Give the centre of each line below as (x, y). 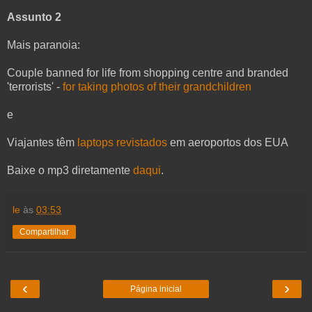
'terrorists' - (35, 86)
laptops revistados (122, 142)
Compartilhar (44, 232)
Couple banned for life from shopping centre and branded (148, 72)
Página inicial (156, 289)
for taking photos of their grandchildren (157, 86)
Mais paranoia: (44, 45)
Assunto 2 (34, 17)
